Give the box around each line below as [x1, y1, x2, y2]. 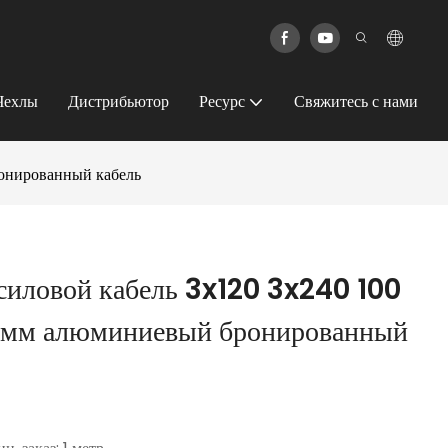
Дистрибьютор [68, 90, 169, 113]
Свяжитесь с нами [294, 90, 418, 113]
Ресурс [199, 90, 245, 113]
